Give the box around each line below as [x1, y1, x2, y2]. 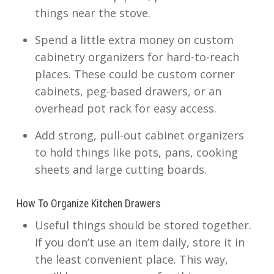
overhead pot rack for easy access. [34, 101, 217, 116]
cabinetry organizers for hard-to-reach [34, 50, 239, 64]
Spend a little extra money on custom [34, 32, 234, 47]
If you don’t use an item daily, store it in [34, 235, 245, 250]
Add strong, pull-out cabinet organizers [34, 128, 244, 143]
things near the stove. [34, 6, 150, 20]
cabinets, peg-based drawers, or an [34, 84, 221, 98]
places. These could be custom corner [34, 67, 235, 81]
